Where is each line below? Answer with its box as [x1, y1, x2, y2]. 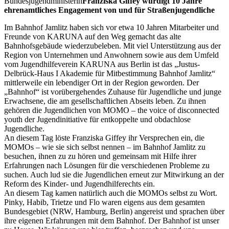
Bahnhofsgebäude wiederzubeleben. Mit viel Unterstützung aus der [4, 41, 221, 50]
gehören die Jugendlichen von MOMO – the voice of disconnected [4, 105, 219, 114]
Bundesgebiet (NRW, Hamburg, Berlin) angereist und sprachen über [4, 207, 224, 216]
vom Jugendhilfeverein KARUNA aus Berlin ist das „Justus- [4, 59, 200, 68]
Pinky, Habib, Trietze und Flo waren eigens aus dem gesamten [4, 197, 205, 207]
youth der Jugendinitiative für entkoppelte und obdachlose [4, 114, 191, 124]
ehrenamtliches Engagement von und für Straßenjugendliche [4, 5, 215, 14]
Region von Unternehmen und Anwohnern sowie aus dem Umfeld [4, 50, 219, 59]
